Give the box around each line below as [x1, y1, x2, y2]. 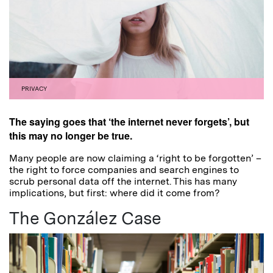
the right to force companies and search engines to [9, 163, 239, 175]
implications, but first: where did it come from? [9, 186, 220, 199]
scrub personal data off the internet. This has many [9, 175, 237, 187]
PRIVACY [21, 84, 47, 92]
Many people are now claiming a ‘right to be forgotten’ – [9, 152, 261, 164]
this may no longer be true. [9, 128, 132, 143]
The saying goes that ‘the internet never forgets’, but [9, 114, 249, 129]
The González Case [9, 207, 161, 229]
